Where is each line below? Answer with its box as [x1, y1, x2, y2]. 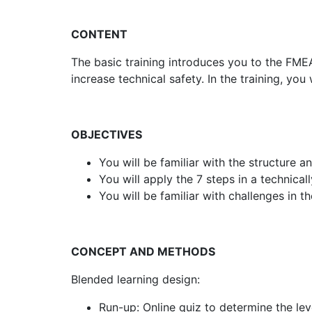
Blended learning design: [71, 272, 200, 287]
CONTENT [71, 27, 127, 42]
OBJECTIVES [71, 127, 142, 142]
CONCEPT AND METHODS [71, 244, 215, 259]
